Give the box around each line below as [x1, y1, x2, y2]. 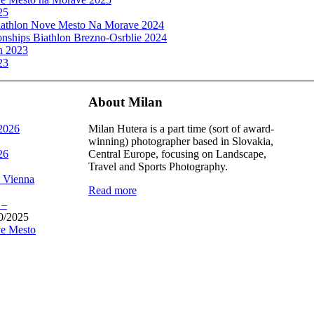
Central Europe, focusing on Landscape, [88, 148, 266, 161]
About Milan [88, 94, 163, 109]
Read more [88, 184, 137, 197]
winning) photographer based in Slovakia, [88, 135, 273, 148]
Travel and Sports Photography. [88, 161, 228, 173]
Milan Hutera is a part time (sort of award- [88, 123, 274, 135]
